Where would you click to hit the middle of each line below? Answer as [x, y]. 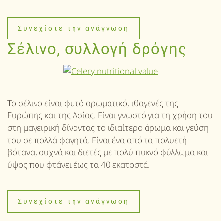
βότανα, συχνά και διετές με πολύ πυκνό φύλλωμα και [108, 152]
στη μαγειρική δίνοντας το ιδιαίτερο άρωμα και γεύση [108, 127]
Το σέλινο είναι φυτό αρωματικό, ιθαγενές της [93, 103]
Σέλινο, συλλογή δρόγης [97, 49]
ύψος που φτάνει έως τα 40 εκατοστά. [79, 164]
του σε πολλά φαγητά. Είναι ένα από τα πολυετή [97, 140]
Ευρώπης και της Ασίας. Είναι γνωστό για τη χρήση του [110, 115]
